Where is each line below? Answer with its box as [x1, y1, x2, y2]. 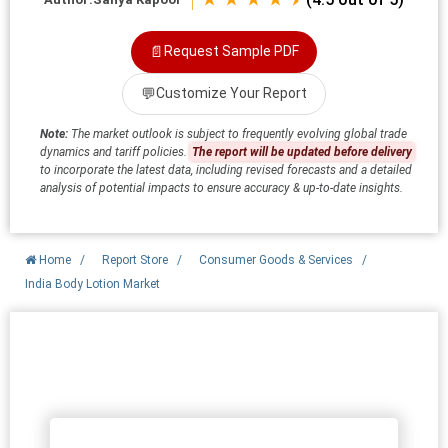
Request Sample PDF [164, 43, 299, 60]
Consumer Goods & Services [199, 252, 356, 267]
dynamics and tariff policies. [40, 144, 190, 159]
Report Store [102, 252, 168, 267]
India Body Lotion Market [25, 276, 160, 291]
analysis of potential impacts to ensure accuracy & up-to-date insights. [40, 180, 403, 195]
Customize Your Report [156, 85, 307, 102]
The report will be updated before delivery [192, 144, 412, 159]
